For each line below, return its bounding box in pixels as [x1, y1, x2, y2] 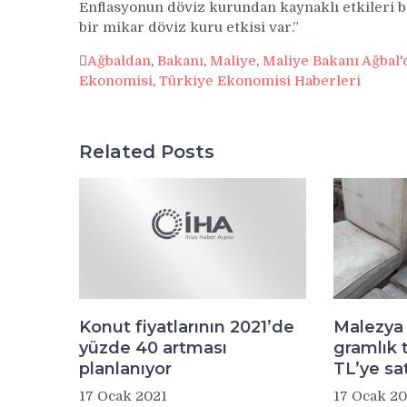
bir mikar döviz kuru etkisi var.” [79, 19, 299, 35]
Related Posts [79, 140, 214, 163]
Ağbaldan [87, 53, 151, 69]
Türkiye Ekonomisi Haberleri [159, 73, 361, 89]
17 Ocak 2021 [79, 387, 167, 404]
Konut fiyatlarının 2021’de [79, 316, 294, 337]
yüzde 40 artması [79, 337, 227, 358]
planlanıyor [79, 358, 172, 379]
